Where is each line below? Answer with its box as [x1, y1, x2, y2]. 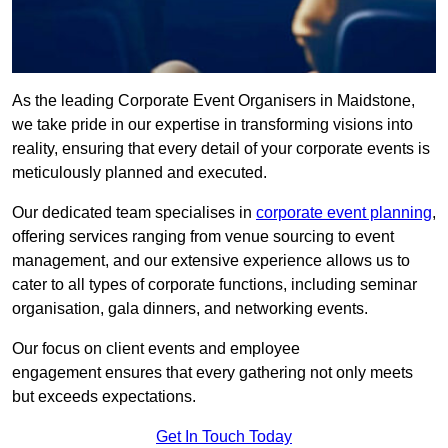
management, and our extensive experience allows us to [12, 252, 410, 270]
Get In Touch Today [156, 428, 292, 446]
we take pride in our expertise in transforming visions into [12, 116, 413, 134]
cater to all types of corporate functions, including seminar [12, 276, 417, 294]
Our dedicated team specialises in [12, 204, 256, 222]
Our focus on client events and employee [12, 340, 300, 358]
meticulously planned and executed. [12, 164, 267, 182]
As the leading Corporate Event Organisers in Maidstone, [12, 92, 415, 110]
